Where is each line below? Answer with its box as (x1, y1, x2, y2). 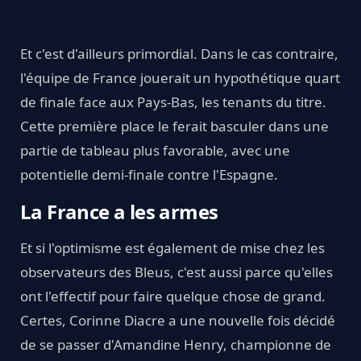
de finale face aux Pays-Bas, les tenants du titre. (20, 92, 326, 111)
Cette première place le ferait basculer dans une (20, 116, 329, 135)
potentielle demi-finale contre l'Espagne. (20, 164, 278, 184)
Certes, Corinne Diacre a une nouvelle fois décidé (20, 310, 335, 330)
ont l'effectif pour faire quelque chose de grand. (20, 286, 326, 305)
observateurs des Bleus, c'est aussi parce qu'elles (20, 262, 333, 281)
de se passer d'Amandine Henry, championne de (20, 334, 331, 354)
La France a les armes (20, 197, 218, 225)
